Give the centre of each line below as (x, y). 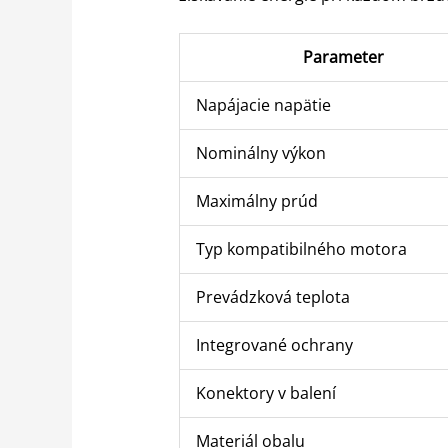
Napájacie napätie (263, 105)
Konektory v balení (265, 393)
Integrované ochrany (274, 345)
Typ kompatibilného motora (301, 249)
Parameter (343, 57)
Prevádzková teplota (272, 297)
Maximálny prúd (256, 201)
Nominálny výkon (260, 153)
